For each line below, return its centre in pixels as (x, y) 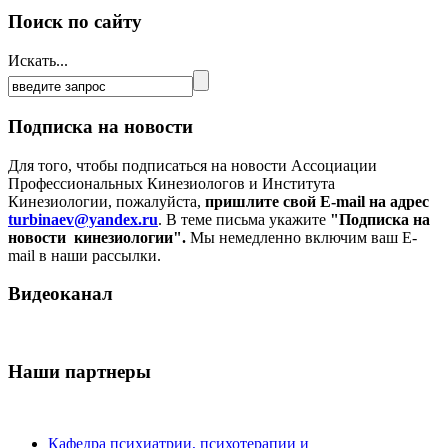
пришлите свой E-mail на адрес (317, 201)
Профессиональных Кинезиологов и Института (171, 183)
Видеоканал (60, 294)
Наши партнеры (79, 371)
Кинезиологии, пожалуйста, (106, 201)
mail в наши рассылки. (86, 255)
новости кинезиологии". (97, 237)
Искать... (38, 61)
